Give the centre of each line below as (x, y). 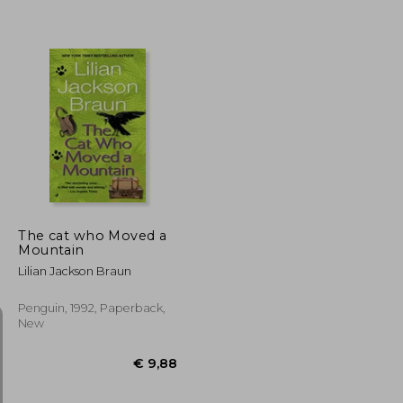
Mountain (51, 250)
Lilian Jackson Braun (75, 271)
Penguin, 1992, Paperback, (92, 308)
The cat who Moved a (93, 235)
